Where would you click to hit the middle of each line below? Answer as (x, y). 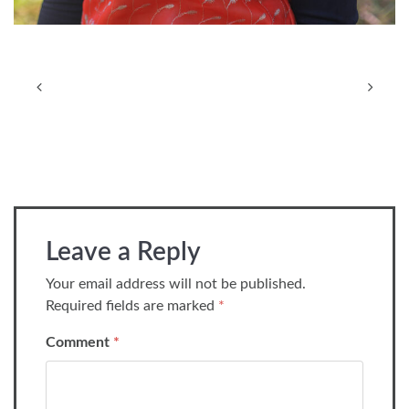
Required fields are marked (132, 306)
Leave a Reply (123, 252)
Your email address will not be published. (176, 284)
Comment (79, 343)
